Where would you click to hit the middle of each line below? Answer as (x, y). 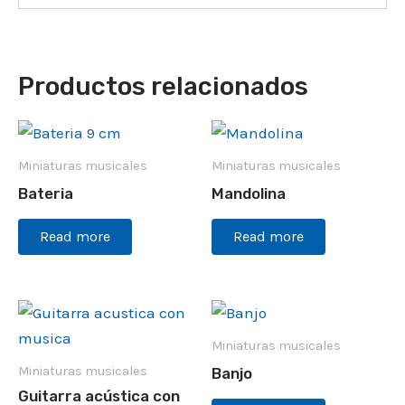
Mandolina (249, 194)
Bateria (46, 194)
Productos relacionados (163, 86)
